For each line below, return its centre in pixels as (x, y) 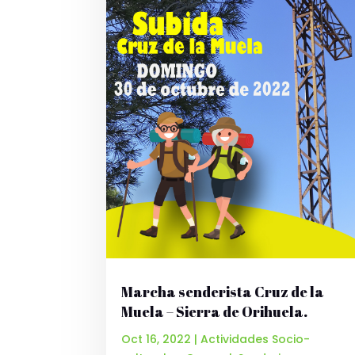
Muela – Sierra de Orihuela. (215, 312)
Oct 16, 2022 (157, 340)
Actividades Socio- (256, 340)
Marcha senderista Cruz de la (223, 292)
